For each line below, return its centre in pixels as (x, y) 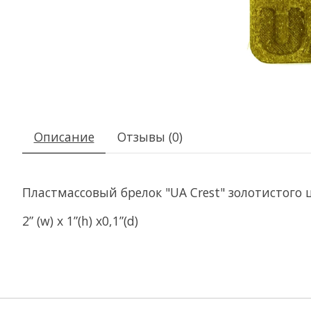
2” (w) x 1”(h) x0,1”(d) (80, 220)
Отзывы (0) (150, 137)
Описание (64, 137)
